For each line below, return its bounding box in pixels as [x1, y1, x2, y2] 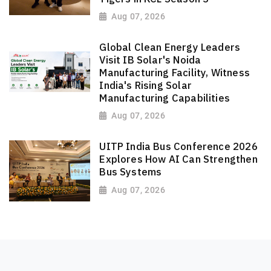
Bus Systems [99, 165, 162, 179]
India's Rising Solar [99, 78, 192, 92]
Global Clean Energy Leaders [99, 40, 241, 54]
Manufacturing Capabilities [99, 91, 230, 105]
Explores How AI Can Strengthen [99, 152, 258, 166]
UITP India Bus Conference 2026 [99, 140, 258, 154]
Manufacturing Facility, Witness [99, 65, 250, 79]
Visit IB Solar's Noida [99, 53, 201, 67]
